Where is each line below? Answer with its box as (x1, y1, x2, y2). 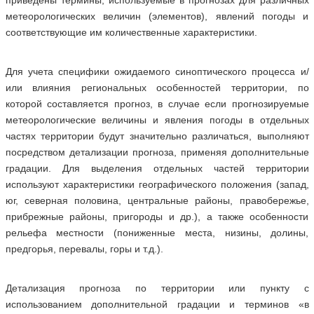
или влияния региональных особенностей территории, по (5, 82, 309, 93)
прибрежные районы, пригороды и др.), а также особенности (5, 211, 309, 222)
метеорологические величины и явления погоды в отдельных (5, 114, 309, 125)
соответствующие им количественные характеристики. (5, 27, 257, 38)
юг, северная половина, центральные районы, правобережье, (5, 195, 309, 206)
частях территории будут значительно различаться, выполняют (5, 130, 309, 142)
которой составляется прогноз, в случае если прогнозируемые (5, 98, 309, 109)
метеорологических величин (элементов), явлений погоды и (5, 11, 309, 22)
